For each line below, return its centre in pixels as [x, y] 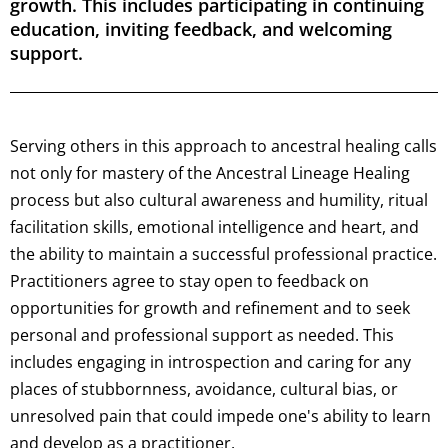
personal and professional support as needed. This [202, 335]
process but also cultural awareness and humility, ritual [219, 200]
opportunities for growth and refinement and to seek [210, 308]
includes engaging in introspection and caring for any [210, 362]
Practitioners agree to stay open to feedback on [189, 281]
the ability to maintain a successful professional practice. [223, 254]
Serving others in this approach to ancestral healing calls [223, 146]
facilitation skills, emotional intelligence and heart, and [214, 227]
